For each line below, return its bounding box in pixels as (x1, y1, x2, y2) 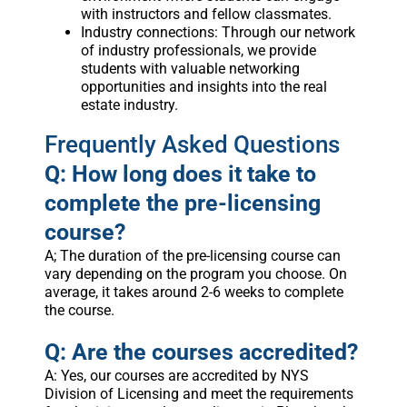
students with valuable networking (80, 60, 300, 78)
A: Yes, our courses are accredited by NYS (44, 367, 309, 385)
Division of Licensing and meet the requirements (44, 385, 353, 403)
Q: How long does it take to (44, 161, 316, 188)
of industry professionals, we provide (80, 42, 316, 60)
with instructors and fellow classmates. (80, 5, 332, 24)
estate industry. (80, 96, 178, 114)
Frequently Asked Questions (44, 131, 340, 159)
